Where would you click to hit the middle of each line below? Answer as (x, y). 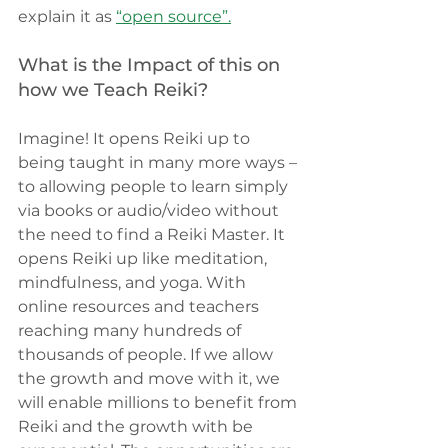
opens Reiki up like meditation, (144, 259)
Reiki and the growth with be (137, 427)
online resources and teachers (140, 307)
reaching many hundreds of (131, 331)
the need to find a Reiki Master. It (153, 235)
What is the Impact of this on (151, 65)
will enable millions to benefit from (159, 403)
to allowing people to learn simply (155, 187)
